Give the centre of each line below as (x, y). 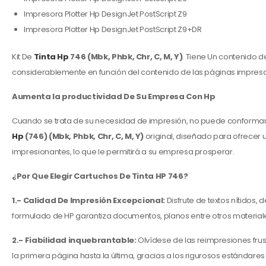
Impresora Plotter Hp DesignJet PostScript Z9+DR (113, 29)
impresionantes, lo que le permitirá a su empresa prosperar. (123, 152)
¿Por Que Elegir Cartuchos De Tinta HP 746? (100, 176)
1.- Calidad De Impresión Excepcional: (89, 200)
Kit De (23, 57)
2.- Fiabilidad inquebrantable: (74, 240)
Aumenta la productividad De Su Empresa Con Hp (114, 96)
